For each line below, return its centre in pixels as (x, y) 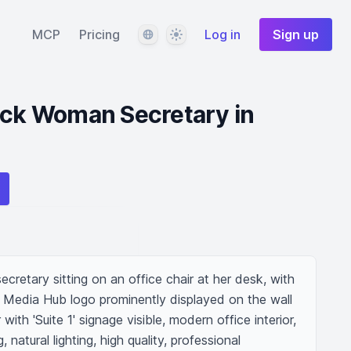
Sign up (296, 34)
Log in (223, 34)
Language (166, 34)
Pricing (100, 34)
